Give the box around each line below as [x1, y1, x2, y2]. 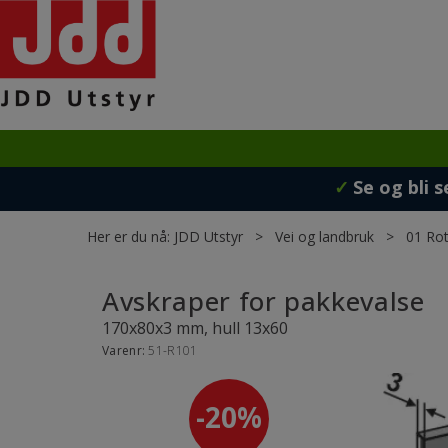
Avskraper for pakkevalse [102, 283, 425, 319]
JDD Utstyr [174, 227, 243, 246]
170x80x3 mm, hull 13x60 [102, 317, 288, 339]
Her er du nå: [87, 227, 170, 246]
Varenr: [102, 342, 149, 359]
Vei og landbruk [275, 227, 374, 246]
